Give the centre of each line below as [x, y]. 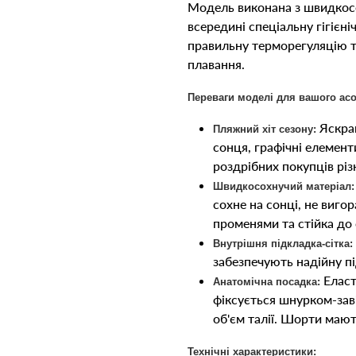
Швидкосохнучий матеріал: [284, 186]
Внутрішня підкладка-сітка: [283, 244]
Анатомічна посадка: [267, 282]
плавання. [216, 64]
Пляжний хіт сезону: [265, 129]
